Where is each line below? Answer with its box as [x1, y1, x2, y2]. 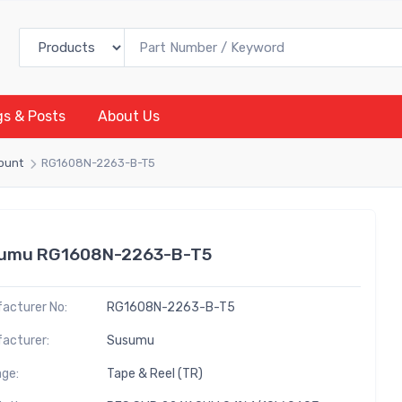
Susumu [106, 332, 154, 348]
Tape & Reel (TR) [106, 365, 203, 381]
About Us [98, 107, 160, 125]
